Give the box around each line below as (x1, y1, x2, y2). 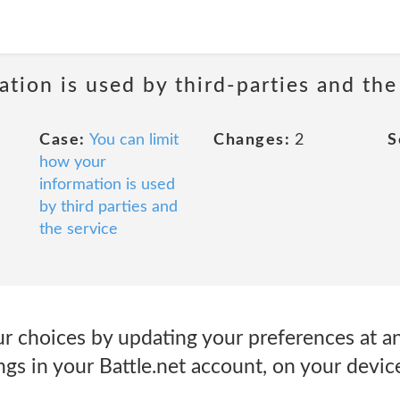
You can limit (88, 132, 179, 148)
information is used (39, 177, 175, 193)
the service (39, 221, 118, 237)
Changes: (213, 132, 290, 148)
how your (39, 154, 106, 171)
